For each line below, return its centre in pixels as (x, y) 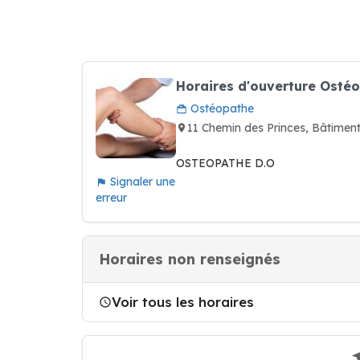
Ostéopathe (221, 108)
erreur (111, 198)
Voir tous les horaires (183, 302)
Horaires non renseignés (190, 259)
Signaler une (141, 182)
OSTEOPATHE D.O (225, 163)
